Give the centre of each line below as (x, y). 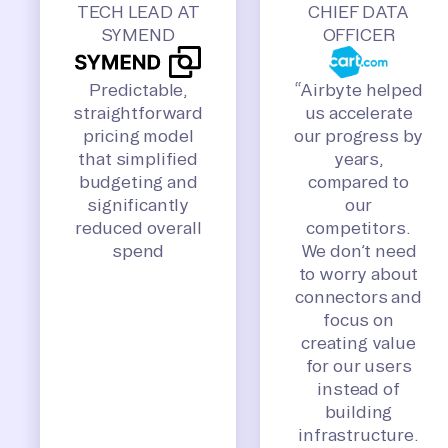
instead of (358, 389)
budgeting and (138, 182)
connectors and (358, 297)
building (358, 412)
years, (358, 159)
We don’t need (358, 251)
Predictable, (138, 90)
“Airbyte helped (358, 90)
